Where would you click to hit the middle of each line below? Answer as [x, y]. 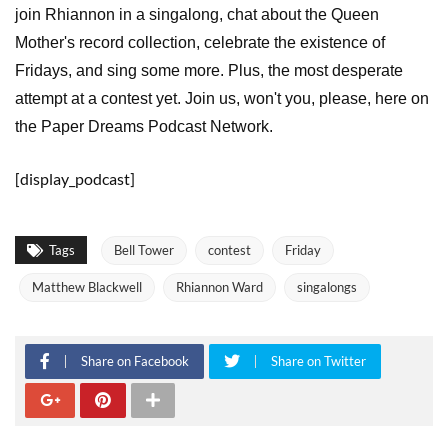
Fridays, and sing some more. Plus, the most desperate [209, 70]
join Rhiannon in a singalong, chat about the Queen [197, 14]
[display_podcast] [75, 178]
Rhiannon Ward [219, 286]
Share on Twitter [318, 360]
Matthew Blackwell [87, 286]
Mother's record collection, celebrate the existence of [200, 42]
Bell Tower [144, 249]
